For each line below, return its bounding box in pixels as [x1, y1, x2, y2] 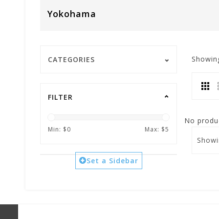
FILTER [48, 92, 73, 102]
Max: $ [145, 125, 165, 133]
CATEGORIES [48, 55, 95, 64]
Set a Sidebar [86, 156, 138, 165]
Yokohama [47, 8, 96, 20]
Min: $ [48, 125, 67, 133]
